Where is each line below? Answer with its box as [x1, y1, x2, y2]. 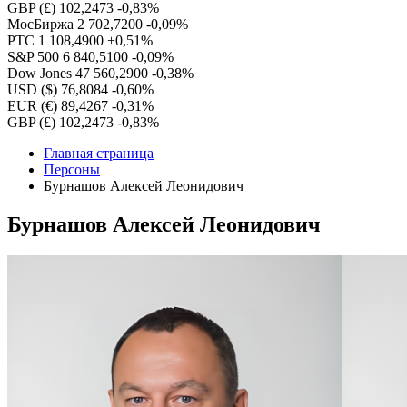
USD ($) [7, 82, 57, 97]
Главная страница [44, 145, 154, 161]
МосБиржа [7, 16, 74, 32]
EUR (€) [7, 98, 57, 114]
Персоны [44, 162, 100, 177]
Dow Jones [7, 65, 72, 81]
